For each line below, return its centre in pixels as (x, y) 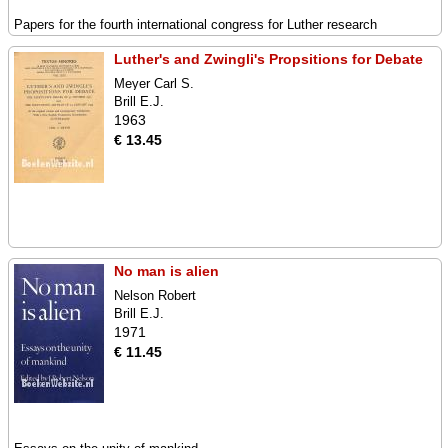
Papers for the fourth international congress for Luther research (195, 24)
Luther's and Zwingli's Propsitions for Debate (268, 59)
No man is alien (166, 271)
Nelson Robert (155, 295)
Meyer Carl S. (154, 83)
